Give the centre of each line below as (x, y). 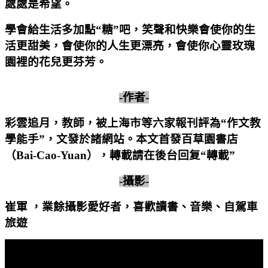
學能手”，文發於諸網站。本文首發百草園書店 (121, 139)
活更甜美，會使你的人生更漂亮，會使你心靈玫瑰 (130, 45)
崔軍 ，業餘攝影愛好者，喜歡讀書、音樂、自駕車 (131, 206)
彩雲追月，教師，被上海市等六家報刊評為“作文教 (133, 123)
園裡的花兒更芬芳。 (56, 62)
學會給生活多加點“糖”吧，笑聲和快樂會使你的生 (130, 29)
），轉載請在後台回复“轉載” (161, 155)
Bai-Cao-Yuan (51, 155)
